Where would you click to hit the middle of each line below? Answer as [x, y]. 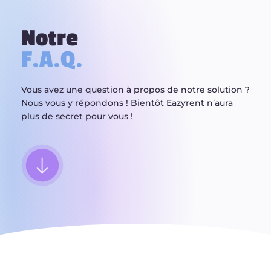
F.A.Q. [52, 60]
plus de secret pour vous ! [77, 116]
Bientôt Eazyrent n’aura [182, 103]
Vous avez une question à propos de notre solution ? [135, 89]
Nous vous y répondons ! [76, 103]
